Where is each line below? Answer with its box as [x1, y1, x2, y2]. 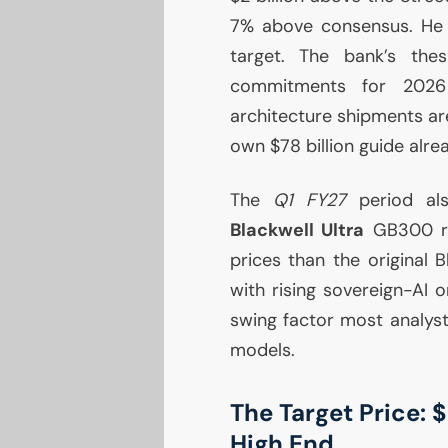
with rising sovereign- [229, 278, 412, 303]
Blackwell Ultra [229, 218, 364, 243]
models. [229, 338, 295, 363]
